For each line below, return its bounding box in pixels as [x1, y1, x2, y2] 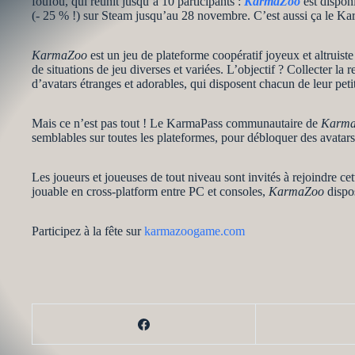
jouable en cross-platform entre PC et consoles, [32, 185, 269, 198]
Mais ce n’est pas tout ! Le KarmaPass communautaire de [32, 116, 321, 130]
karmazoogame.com [144, 224, 245, 238]
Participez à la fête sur [32, 224, 144, 238]
